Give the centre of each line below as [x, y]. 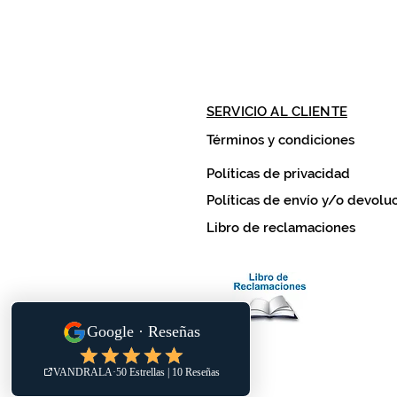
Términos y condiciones [280, 140]
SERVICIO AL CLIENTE [277, 112]
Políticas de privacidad [278, 174]
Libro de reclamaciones [281, 228]
